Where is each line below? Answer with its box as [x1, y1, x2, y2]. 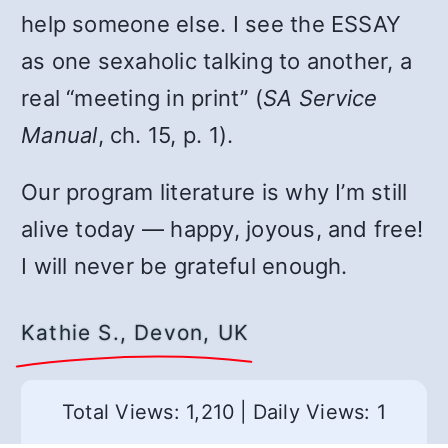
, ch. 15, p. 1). [97, 122, 234, 148]
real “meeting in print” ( [21, 85, 264, 111]
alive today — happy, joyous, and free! [21, 216, 424, 242]
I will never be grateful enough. [21, 253, 348, 279]
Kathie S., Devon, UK [21, 320, 250, 345]
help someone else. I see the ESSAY [21, 11, 402, 37]
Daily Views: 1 [252, 400, 386, 424]
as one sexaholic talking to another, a [21, 48, 413, 74]
